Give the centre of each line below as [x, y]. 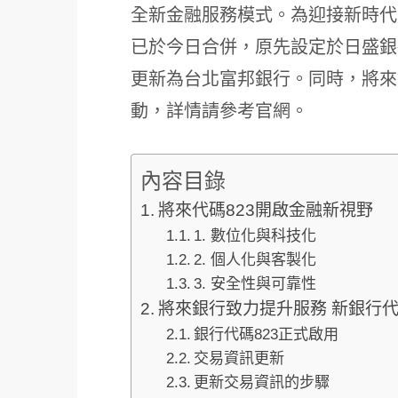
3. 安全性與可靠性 [255, 284]
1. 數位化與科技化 [255, 236]
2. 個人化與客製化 [255, 260]
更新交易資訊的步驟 [261, 382]
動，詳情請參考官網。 [219, 111]
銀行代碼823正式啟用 [266, 334]
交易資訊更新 [239, 358]
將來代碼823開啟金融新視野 [265, 210]
